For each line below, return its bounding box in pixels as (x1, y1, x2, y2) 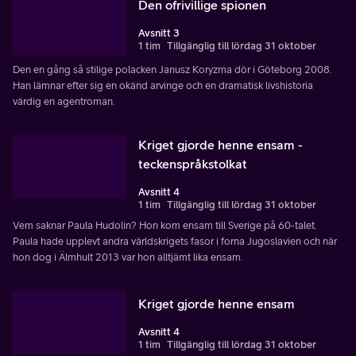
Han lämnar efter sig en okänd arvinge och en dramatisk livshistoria (13, 79, 313, 91)
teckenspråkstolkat (138, 156, 247, 171)
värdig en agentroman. (13, 95, 115, 107)
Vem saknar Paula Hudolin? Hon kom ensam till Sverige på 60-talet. (13, 219, 317, 231)
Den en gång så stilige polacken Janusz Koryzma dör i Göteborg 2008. (13, 63, 332, 75)
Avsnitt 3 (138, 26, 180, 39)
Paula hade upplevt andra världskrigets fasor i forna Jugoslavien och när (13, 234, 337, 247)
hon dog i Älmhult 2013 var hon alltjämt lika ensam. (13, 250, 243, 263)
